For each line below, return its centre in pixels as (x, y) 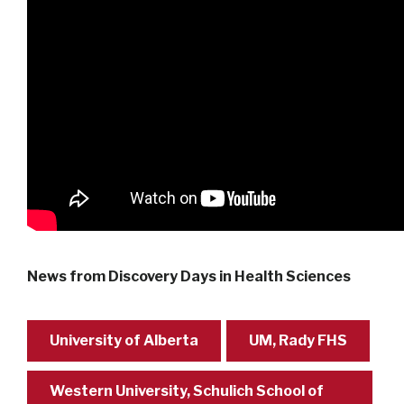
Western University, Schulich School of (187, 390)
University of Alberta (124, 340)
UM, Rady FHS (298, 340)
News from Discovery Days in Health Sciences (189, 276)
